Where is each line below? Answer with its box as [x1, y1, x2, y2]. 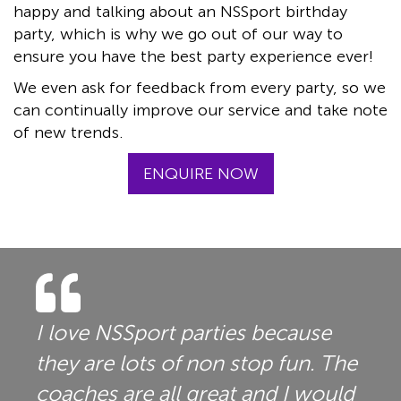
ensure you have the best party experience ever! [13, 47, 373, 67]
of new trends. [13, 123, 123, 143]
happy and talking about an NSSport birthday [13, 2, 347, 22]
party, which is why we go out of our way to [13, 24, 343, 45]
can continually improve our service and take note [13, 100, 388, 121]
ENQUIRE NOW [142, 164, 259, 184]
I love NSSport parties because [36, 320, 331, 346]
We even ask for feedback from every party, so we [13, 78, 386, 98]
